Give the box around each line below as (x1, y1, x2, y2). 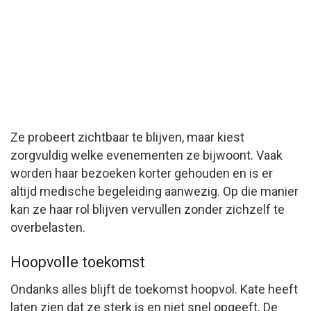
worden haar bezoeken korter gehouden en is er (10, 166, 273, 181)
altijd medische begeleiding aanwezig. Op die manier (10, 184, 299, 199)
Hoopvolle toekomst (10, 253, 145, 271)
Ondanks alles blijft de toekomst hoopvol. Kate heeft (10, 281, 298, 296)
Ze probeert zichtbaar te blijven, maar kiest (10, 130, 244, 145)
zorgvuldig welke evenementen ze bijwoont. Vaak (10, 148, 283, 163)
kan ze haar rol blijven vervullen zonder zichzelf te (10, 202, 285, 217)
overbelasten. (10, 220, 85, 235)
